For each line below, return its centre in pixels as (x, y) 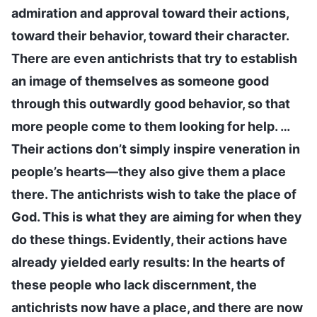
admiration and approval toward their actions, (150, 13)
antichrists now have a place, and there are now (157, 307)
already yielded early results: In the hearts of (148, 262)
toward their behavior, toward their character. (150, 35)
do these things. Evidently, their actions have (149, 239)
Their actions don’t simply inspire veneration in (156, 149)
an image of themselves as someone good (140, 81)
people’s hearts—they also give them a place (149, 171)
